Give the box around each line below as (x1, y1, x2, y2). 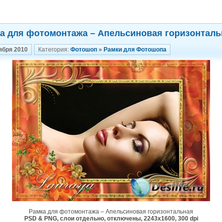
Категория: (38, 46, 70, 53)
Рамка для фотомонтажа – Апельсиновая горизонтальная (29, 208, 193, 215)
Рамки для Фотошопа (104, 46, 166, 53)
